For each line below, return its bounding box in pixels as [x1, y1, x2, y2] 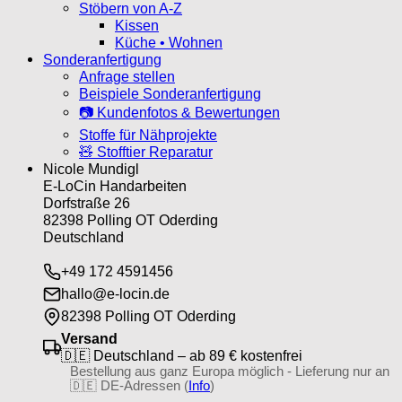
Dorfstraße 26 [43, 194, 130, 211]
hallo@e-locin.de [61, 285, 170, 302]
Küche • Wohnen [115, 33, 223, 50]
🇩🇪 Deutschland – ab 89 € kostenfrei [61, 346, 302, 363]
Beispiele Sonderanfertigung [79, 84, 261, 101]
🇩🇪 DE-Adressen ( [70, 378, 188, 393]
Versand [61, 329, 118, 346]
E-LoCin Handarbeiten [43, 177, 187, 194]
